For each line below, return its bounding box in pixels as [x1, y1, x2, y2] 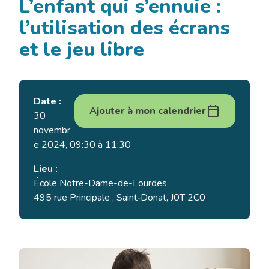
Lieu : [34, 162, 58, 176]
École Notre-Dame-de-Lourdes [34, 177, 167, 190]
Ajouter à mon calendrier [89, 104, 206, 118]
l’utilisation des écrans [19, 15, 230, 41]
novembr [34, 124, 70, 138]
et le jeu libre [19, 37, 144, 63]
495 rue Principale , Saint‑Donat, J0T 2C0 [34, 191, 205, 205]
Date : [34, 95, 61, 109]
